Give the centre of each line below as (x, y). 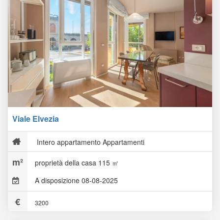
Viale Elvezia (36, 119)
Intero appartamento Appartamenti (90, 142)
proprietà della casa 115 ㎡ (77, 163)
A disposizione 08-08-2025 (76, 180)
